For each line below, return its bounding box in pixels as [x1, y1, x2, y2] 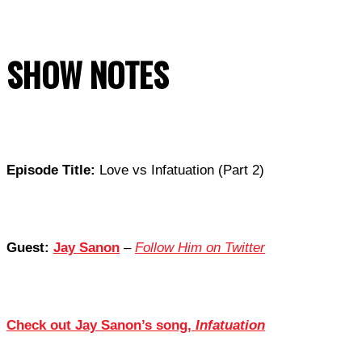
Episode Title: [6, 162, 95, 179]
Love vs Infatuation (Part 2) [95, 162, 264, 179]
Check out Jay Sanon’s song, [6, 318, 196, 334]
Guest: [6, 240, 53, 256]
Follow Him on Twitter [135, 240, 265, 256]
